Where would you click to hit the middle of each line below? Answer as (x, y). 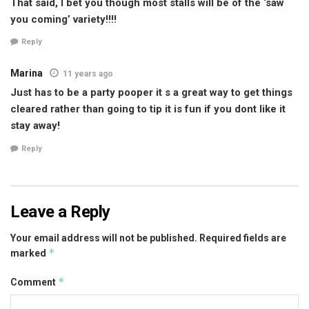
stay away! (35, 126)
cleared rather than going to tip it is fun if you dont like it (148, 109)
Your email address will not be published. (104, 238)
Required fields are (243, 238)
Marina (27, 73)
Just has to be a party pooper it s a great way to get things (151, 93)
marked (29, 253)
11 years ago (88, 74)
